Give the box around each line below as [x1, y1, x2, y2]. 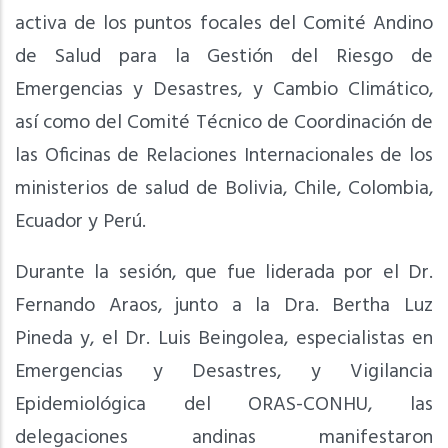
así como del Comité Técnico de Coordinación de [15, 107, 433, 140]
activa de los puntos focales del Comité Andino [15, 8, 433, 41]
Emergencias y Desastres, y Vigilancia [15, 356, 433, 389]
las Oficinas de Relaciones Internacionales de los [15, 140, 433, 173]
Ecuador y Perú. [15, 206, 151, 239]
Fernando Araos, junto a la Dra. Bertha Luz [15, 290, 433, 323]
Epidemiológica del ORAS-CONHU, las [15, 389, 433, 422]
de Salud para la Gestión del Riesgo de [15, 41, 433, 74]
